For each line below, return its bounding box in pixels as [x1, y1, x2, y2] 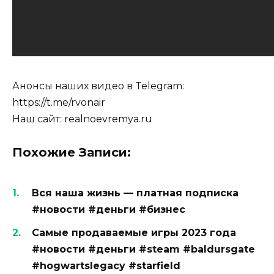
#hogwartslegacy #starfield [32, 259, 180, 272]
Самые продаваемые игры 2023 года [32, 226, 236, 239]
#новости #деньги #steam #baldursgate [32, 243, 255, 255]
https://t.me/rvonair [12, 97, 105, 109]
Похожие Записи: [12, 144, 131, 160]
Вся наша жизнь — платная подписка [32, 187, 239, 199]
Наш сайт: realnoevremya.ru [12, 113, 152, 125]
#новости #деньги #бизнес [32, 203, 185, 215]
